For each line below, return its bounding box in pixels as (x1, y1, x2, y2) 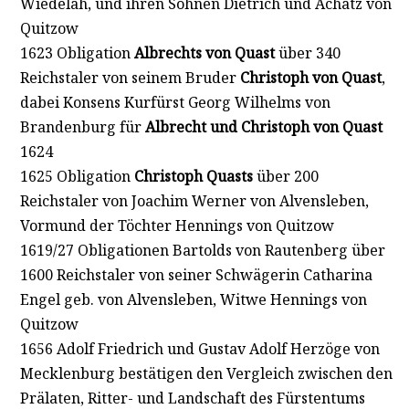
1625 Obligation (19, 165, 134, 186)
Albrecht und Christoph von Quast (144, 116, 383, 137)
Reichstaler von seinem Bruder (19, 67, 236, 88)
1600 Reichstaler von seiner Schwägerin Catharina (19, 264, 372, 285)
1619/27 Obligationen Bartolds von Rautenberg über (19, 239, 385, 260)
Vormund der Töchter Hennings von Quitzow (19, 215, 334, 236)
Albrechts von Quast (133, 42, 275, 63)
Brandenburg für (19, 116, 145, 137)
